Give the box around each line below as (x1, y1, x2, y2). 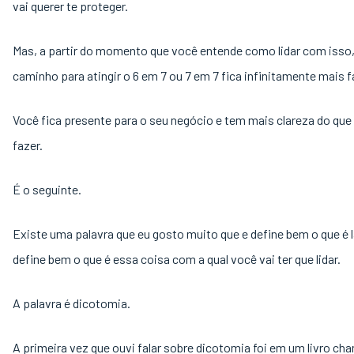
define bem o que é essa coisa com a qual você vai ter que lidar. (13, 251, 343, 266)
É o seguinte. (13, 182, 84, 197)
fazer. (13, 137, 45, 153)
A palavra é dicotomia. (13, 296, 130, 311)
